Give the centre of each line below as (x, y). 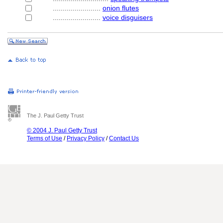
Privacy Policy (86, 138)
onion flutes (121, 8)
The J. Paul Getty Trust (55, 115)
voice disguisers (128, 17)
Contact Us (124, 138)
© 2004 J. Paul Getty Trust (62, 130)
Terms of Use (45, 138)
